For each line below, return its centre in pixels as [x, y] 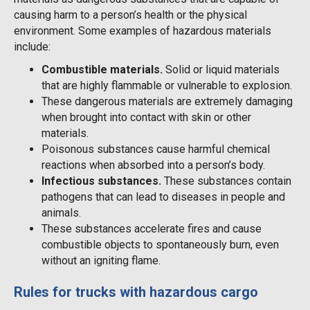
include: [32, 46]
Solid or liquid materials [221, 69]
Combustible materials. [102, 69]
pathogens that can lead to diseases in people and [163, 197]
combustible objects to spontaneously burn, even [160, 244]
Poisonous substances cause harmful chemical [156, 149]
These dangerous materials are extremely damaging [167, 101]
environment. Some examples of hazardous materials [143, 30]
